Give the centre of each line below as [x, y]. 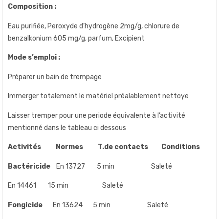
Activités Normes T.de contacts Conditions [104, 147]
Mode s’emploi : [35, 58]
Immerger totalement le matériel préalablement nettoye [98, 96]
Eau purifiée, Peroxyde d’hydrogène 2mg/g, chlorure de [94, 26]
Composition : [33, 7]
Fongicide [25, 205]
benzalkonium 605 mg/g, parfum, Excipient [76, 38]
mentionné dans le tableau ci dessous [67, 128]
